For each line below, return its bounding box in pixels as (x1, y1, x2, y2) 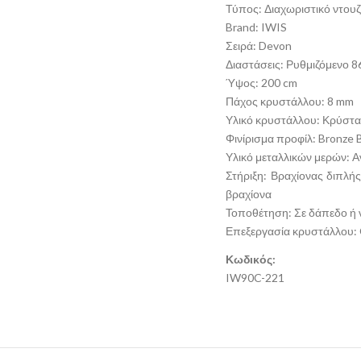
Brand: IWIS (226, 20, 287, 34)
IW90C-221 (226, 271, 284, 284)
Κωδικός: (226, 252, 276, 266)
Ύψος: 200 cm (226, 76, 297, 89)
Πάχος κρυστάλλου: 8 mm (226, 94, 354, 108)
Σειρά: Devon (226, 39, 292, 52)
